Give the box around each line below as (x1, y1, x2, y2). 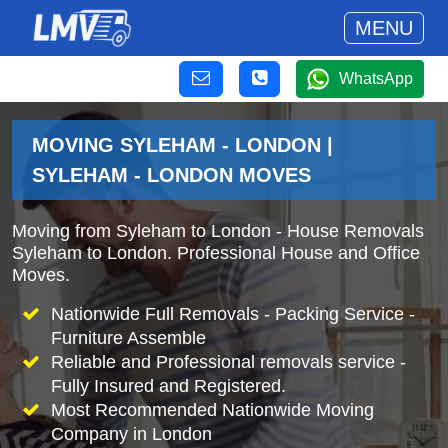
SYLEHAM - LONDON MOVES (32, 164, 311, 186)
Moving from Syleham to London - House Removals (12, 221, 424, 241)
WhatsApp (339, 70, 413, 87)
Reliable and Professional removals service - (50, 352, 406, 372)
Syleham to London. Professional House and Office (12, 243, 420, 263)
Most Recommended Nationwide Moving (50, 400, 374, 420)
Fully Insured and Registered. (50, 376, 286, 396)
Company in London (50, 424, 212, 444)
